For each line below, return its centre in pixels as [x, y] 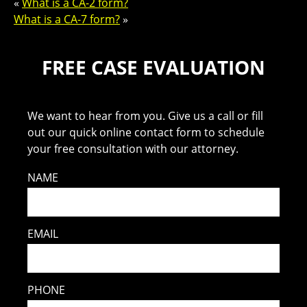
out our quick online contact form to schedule [146, 132]
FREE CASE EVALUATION [153, 67]
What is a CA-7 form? [67, 19]
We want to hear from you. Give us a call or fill [146, 115]
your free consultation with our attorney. [133, 148]
